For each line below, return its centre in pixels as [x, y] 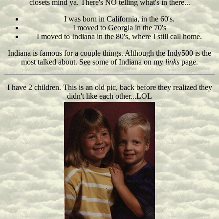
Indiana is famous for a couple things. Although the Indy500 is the [109, 53]
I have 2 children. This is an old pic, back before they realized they [109, 87]
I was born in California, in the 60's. [119, 19]
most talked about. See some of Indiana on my [93, 62]
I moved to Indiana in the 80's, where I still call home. [119, 36]
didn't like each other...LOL [109, 96]
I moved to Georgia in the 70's [119, 28]
